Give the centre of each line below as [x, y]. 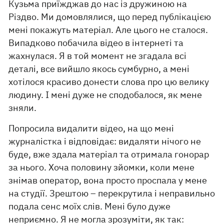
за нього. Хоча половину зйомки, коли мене [102, 167]
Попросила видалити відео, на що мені [91, 128]
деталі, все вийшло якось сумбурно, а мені [99, 69]
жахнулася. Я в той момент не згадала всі [98, 56]
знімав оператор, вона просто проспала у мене [108, 180]
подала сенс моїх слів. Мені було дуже [90, 206]
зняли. [23, 108]
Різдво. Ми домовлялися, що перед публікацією [110, 17]
